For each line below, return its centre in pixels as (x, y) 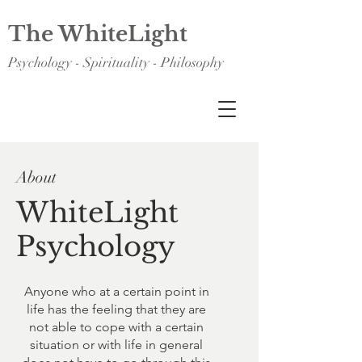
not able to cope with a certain (116, 327)
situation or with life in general (116, 345)
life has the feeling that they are (116, 309)
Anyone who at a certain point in (116, 291)
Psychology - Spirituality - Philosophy (116, 63)
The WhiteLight (98, 34)
